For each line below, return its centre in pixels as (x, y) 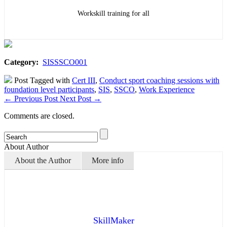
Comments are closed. (39, 116)
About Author (26, 147)
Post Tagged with (42, 80)
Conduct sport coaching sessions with (159, 80)
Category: (22, 62)
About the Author (43, 160)
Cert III (84, 80)
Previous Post (36, 99)
